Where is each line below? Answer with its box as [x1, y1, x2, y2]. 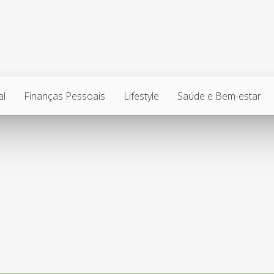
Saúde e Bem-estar [177, 89, 261, 103]
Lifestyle [124, 89, 159, 103]
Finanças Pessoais [24, 89, 105, 103]
